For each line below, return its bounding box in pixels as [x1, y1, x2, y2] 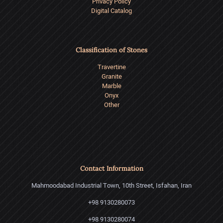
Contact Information [80, 163, 143, 175]
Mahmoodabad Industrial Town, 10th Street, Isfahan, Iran [31, 180, 192, 191]
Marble [102, 81, 121, 92]
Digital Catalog [91, 5, 132, 16]
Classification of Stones [76, 44, 147, 56]
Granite [101, 71, 122, 82]
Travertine [97, 62, 126, 73]
